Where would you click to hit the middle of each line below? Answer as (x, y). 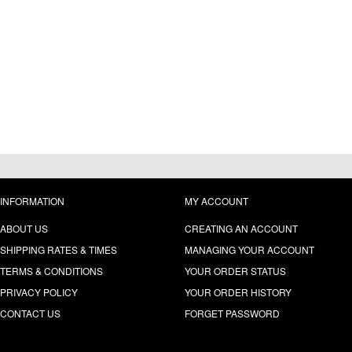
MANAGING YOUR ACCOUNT (249, 249)
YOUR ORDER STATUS (235, 271)
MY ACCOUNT (216, 201)
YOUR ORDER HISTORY (238, 292)
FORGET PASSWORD (232, 313)
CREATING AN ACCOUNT (241, 228)
